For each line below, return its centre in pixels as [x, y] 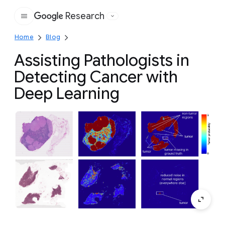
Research [85, 16]
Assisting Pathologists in [102, 60]
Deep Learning [67, 93]
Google [83, 21]
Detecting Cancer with [96, 77]
